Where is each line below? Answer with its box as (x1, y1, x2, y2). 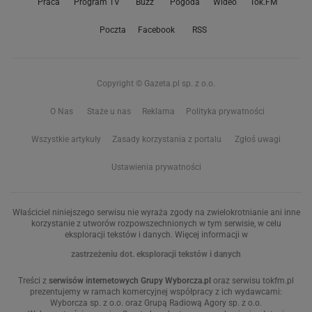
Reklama (141, 106, 175, 116)
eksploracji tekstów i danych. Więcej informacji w (64, 229, 248, 240)
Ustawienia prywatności (111, 162, 201, 172)
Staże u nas (86, 106, 131, 116)
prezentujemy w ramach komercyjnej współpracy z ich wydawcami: (30, 286, 282, 297)
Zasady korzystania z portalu (112, 134, 221, 144)
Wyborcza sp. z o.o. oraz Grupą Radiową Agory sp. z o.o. (50, 297, 262, 308)
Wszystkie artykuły (31, 134, 101, 144)
